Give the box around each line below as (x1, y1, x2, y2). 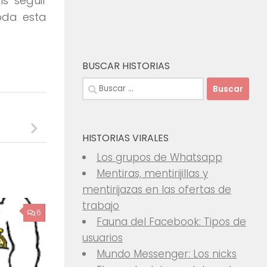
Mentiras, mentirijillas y (96, 166, 208, 181)
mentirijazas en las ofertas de (82, 182, 231, 197)
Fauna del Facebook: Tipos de (96, 215, 246, 229)
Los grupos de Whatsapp (96, 150, 222, 164)
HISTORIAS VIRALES (82, 131, 169, 145)
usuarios (82, 231, 123, 245)
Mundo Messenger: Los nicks (96, 247, 237, 261)
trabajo (82, 198, 119, 213)
